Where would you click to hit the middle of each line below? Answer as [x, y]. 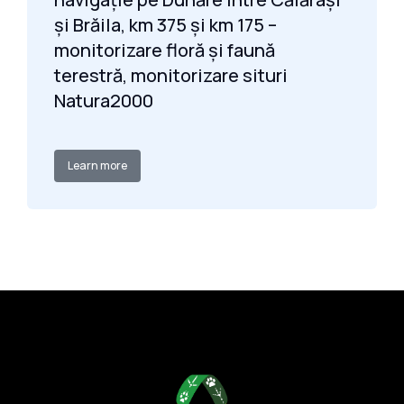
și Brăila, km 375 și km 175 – [165, 25]
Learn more [97, 165]
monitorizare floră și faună [165, 50]
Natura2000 [104, 101]
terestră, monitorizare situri [171, 75]
